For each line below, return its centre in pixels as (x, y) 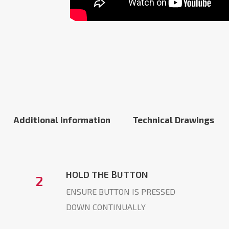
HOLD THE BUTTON (107, 175)
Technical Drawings (173, 120)
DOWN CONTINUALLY (106, 207)
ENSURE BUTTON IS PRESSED (121, 192)
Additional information (62, 120)
